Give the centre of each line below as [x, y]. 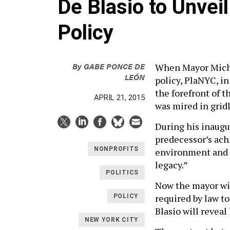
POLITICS [122, 172]
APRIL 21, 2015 [119, 98]
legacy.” [171, 165]
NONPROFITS [116, 149]
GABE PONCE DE [114, 66]
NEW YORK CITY [111, 220]
